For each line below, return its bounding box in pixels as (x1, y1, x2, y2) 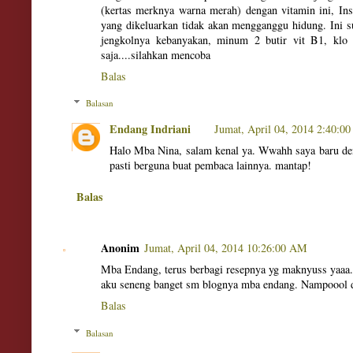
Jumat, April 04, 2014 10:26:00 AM (144, 240, 307, 256)
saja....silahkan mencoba (101, 46, 210, 62)
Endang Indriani (110, 120, 191, 137)
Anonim (101, 240, 139, 257)
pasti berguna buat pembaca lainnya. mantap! (110, 157, 311, 173)
